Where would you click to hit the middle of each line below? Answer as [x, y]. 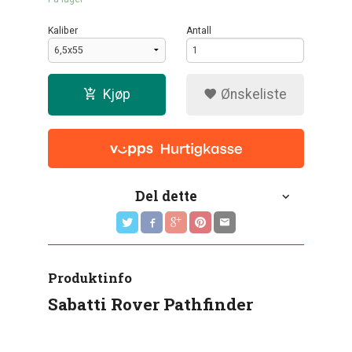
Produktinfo [90, 279]
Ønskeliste [252, 94]
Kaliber [63, 30]
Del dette [166, 196]
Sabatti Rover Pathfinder [151, 304]
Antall [199, 30]
